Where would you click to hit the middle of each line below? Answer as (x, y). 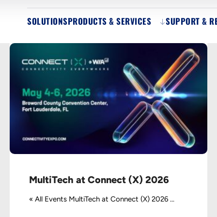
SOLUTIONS (47, 21)
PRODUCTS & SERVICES (109, 21)
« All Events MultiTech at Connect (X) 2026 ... (102, 199)
